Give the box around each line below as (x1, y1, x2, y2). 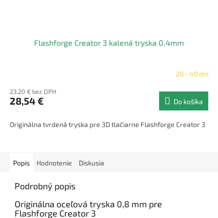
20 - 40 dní (176, 69, 208, 78)
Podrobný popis (15, 181, 75, 192)
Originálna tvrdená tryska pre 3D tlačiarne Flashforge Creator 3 (10, 120, 205, 129)
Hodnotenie (36, 159, 72, 167)
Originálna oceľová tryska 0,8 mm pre (15, 199, 162, 210)
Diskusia (79, 159, 104, 167)
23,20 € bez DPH (10, 88, 56, 96)
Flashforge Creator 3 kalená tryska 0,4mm (34, 38, 184, 48)
